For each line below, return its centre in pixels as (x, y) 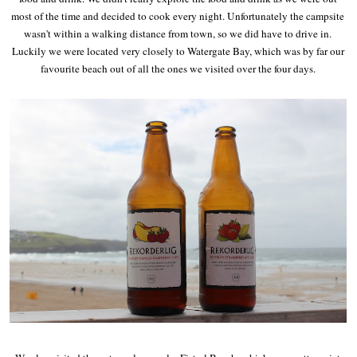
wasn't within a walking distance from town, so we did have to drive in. (178, 33)
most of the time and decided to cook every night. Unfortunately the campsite (178, 16)
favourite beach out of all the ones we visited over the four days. (178, 68)
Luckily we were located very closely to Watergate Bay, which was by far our (178, 51)
